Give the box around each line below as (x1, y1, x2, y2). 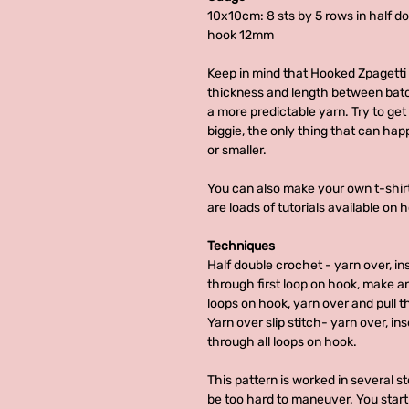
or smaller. (207, 142, 267, 158)
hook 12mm (207, 26, 274, 43)
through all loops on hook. (207, 333, 357, 350)
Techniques (207, 237, 275, 254)
